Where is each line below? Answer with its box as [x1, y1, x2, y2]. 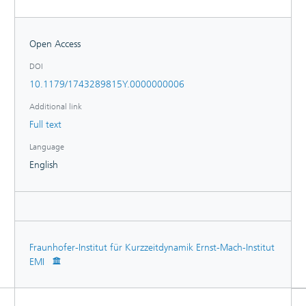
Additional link [29, 101, 82, 111]
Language [29, 141, 64, 152]
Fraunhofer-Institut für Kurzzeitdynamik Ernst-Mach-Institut [29, 241, 275, 253]
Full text [29, 118, 61, 130]
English [29, 158, 58, 171]
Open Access [29, 38, 81, 50]
